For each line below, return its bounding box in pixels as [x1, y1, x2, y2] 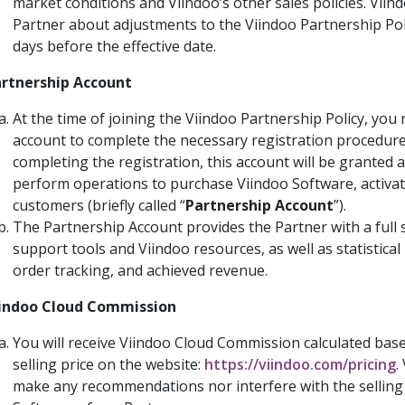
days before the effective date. [13, 35, 216, 56]
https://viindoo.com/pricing [204, 353, 396, 374]
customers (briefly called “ [13, 194, 185, 215]
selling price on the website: [13, 353, 204, 374]
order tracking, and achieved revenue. [13, 259, 268, 280]
